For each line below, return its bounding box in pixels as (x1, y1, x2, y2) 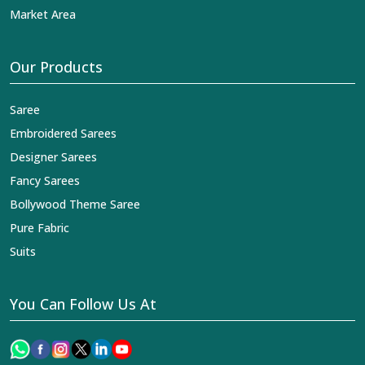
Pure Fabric (10, 220, 69, 236)
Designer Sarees (10, 149, 97, 165)
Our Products (10, 57, 103, 77)
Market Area (10, 7, 76, 23)
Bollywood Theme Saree (10, 196, 140, 213)
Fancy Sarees (10, 173, 80, 189)
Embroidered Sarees (10, 125, 117, 142)
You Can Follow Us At (10, 294, 156, 314)
